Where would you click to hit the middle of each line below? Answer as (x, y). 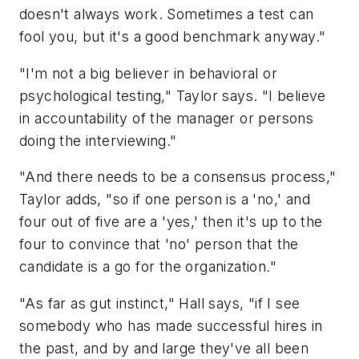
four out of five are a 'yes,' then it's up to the (171, 222)
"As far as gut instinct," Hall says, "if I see (160, 303)
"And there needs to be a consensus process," (178, 177)
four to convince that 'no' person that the (159, 244)
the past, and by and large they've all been (164, 348)
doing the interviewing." (98, 140)
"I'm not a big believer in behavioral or (148, 73)
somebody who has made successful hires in (171, 325)
